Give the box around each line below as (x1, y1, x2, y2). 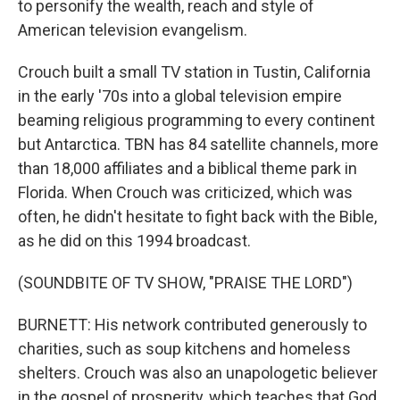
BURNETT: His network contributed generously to (18, 315, 367, 334)
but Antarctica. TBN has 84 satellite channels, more (18, 135, 379, 154)
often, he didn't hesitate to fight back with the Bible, (18, 207, 377, 226)
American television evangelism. (18, 21, 247, 39)
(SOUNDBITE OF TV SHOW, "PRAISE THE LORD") (18, 273, 353, 292)
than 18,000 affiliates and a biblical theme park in (18, 159, 357, 178)
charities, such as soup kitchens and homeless (18, 339, 351, 358)
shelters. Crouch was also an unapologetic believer (18, 363, 378, 382)
